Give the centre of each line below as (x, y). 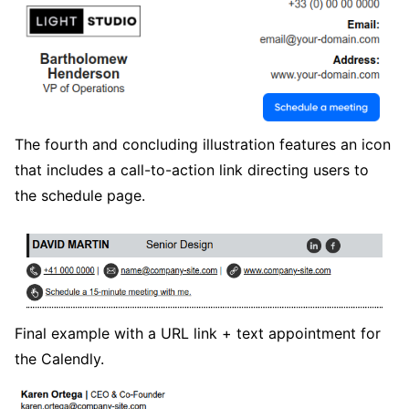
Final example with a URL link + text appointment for (198, 334)
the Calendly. (59, 359)
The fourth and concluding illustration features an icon (203, 145)
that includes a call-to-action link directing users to (192, 170)
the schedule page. (80, 196)
